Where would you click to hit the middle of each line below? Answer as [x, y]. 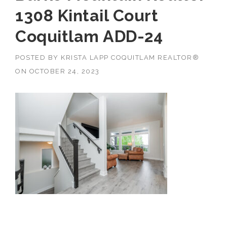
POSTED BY [38, 57]
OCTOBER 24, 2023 [64, 71]
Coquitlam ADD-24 [89, 36]
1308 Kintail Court [87, 15]
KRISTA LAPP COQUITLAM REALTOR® [130, 57]
